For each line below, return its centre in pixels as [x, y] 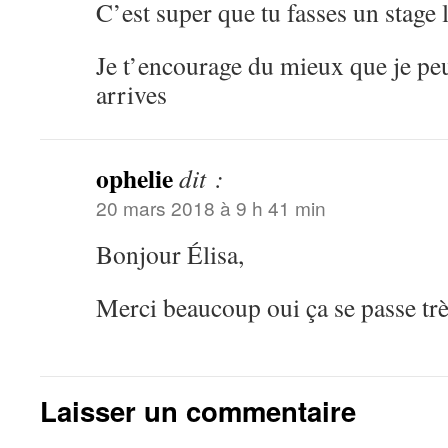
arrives [131, 94]
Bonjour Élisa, [170, 254]
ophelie [134, 178]
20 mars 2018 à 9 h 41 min [211, 207]
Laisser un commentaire [198, 410]
